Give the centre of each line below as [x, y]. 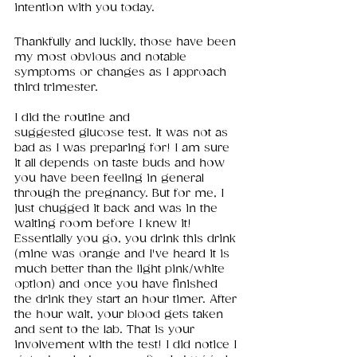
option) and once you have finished [118, 284]
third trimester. [58, 88]
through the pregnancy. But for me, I [121, 194]
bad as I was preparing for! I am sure [124, 148]
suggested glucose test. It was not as [123, 133]
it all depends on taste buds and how [122, 163]
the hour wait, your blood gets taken [121, 315]
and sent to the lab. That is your [106, 330]
